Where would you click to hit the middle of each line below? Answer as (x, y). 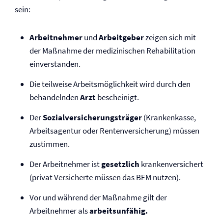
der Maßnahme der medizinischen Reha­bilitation (112, 51)
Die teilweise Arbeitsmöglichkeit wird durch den (110, 84)
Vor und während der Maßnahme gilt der (98, 197)
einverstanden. (55, 64)
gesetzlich (120, 164)
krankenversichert (171, 164)
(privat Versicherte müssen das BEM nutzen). (105, 177)
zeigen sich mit (170, 37)
